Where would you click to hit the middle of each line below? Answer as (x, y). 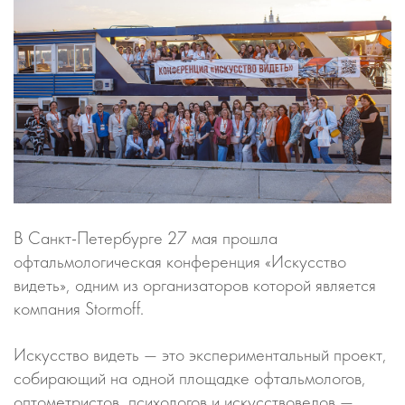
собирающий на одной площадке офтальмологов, (190, 377)
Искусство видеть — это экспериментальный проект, (200, 354)
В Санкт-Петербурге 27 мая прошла (146, 237)
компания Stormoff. (79, 308)
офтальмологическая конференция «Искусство (180, 261)
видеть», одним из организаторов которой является (195, 284)
